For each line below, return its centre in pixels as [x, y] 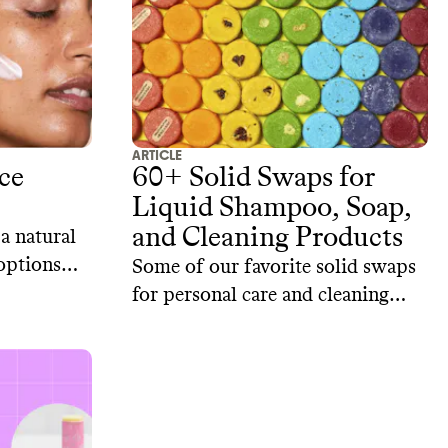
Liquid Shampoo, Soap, [272, 208]
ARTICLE [157, 156]
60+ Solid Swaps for [235, 178]
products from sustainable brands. [279, 323]
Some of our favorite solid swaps [274, 267]
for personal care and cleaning [260, 295]
